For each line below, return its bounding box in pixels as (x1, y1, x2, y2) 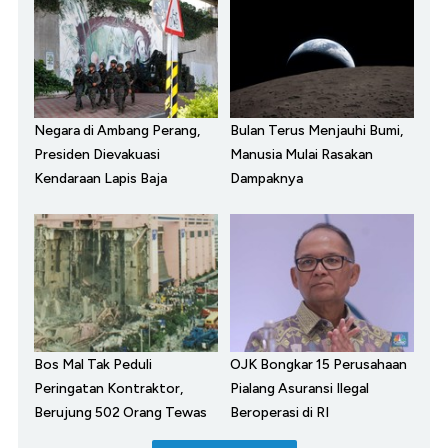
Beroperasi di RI (230, 404, 329, 422)
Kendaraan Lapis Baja (34, 170, 167, 188)
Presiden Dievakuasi (34, 146, 160, 164)
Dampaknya (230, 170, 303, 188)
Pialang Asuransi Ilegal (230, 380, 369, 398)
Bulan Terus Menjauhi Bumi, (230, 122, 403, 140)
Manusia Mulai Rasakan (230, 146, 373, 164)
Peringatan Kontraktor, (34, 380, 183, 398)
